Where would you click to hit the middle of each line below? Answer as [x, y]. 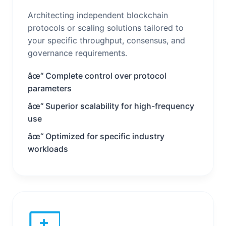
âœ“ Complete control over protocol [97, 75]
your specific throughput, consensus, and [106, 40]
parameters [50, 88]
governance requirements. [77, 53]
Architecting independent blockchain [98, 15]
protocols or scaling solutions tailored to [106, 27]
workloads [48, 149]
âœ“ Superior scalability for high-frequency [111, 106]
